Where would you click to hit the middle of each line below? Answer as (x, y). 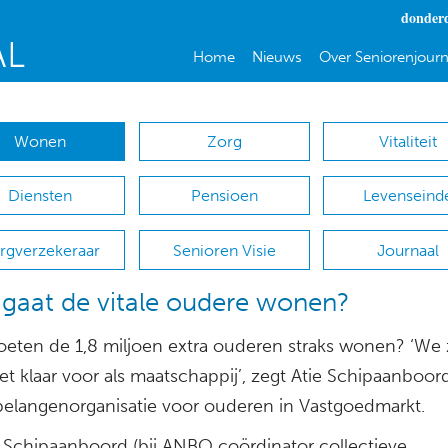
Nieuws (276, 57)
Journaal (408, 250)
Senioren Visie (224, 250)
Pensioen (224, 196)
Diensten (39, 196)
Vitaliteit (408, 142)
